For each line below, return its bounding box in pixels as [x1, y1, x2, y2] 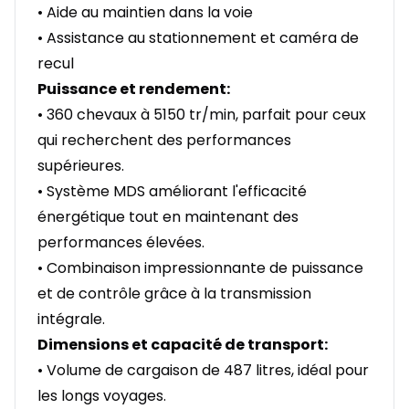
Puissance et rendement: [37, 79, 230, 100]
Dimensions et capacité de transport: [37, 334, 328, 356]
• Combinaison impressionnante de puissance [37, 257, 363, 279]
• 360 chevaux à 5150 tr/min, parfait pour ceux [37, 104, 366, 126]
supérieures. [37, 155, 124, 177]
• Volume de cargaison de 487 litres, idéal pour [37, 360, 369, 382]
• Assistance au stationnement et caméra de [37, 27, 359, 49]
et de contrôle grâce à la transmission [37, 283, 311, 305]
